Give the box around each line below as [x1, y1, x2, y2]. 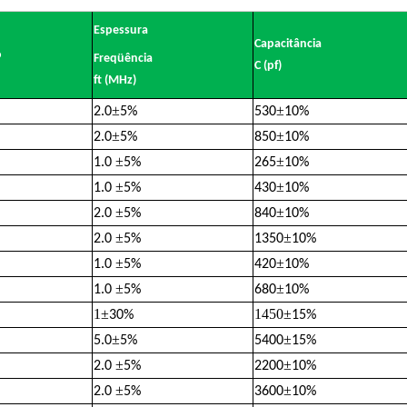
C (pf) [254, 59, 282, 73]
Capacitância [254, 37, 322, 51]
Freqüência [94, 52, 153, 65]
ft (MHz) [94, 74, 136, 87]
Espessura [94, 24, 148, 37]
